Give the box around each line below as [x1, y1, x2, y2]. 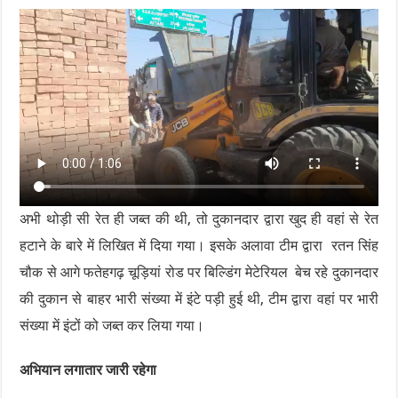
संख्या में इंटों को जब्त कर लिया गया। [20, 317, 205, 335]
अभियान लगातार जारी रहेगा [20, 362, 157, 379]
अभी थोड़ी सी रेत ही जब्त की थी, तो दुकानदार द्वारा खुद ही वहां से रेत [20, 211, 378, 228]
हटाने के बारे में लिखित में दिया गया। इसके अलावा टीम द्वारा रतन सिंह [20, 237, 378, 255]
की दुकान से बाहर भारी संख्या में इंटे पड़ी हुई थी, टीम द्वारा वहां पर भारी [20, 291, 378, 308]
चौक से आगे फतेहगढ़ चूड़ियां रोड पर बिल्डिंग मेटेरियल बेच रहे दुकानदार [20, 264, 378, 282]
